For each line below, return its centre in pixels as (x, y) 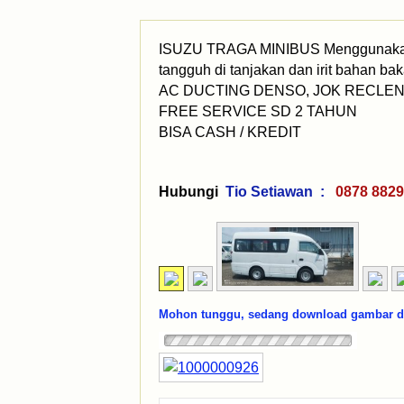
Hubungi (188, 192)
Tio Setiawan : (279, 192)
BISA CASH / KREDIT (230, 132)
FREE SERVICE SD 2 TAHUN (258, 111)
